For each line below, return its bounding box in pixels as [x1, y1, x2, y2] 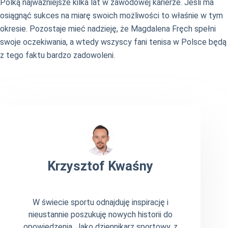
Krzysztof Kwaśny [47, 158, 154, 174]
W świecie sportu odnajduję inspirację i [32, 197, 168, 207]
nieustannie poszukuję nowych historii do [28, 209, 173, 219]
